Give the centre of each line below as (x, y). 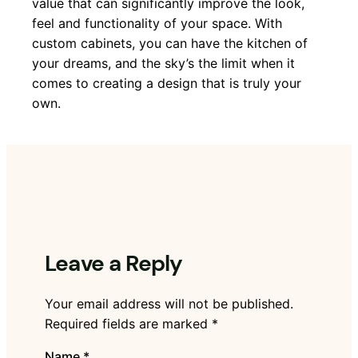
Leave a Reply (114, 264)
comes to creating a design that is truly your (167, 84)
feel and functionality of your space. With (157, 24)
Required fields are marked (128, 324)
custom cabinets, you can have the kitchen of (170, 44)
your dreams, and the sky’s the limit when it (163, 64)
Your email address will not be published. (169, 304)
